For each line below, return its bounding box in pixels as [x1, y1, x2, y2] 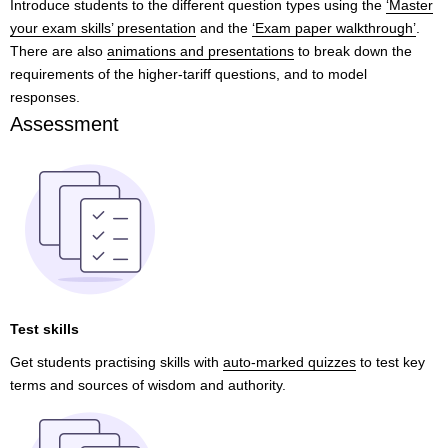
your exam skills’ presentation [10, 20, 196, 36]
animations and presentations [107, 43, 294, 59]
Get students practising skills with [10, 354, 223, 370]
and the [196, 20, 252, 36]
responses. [10, 89, 80, 105]
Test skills [10, 321, 79, 337]
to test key [356, 354, 425, 370]
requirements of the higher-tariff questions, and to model [10, 66, 367, 82]
